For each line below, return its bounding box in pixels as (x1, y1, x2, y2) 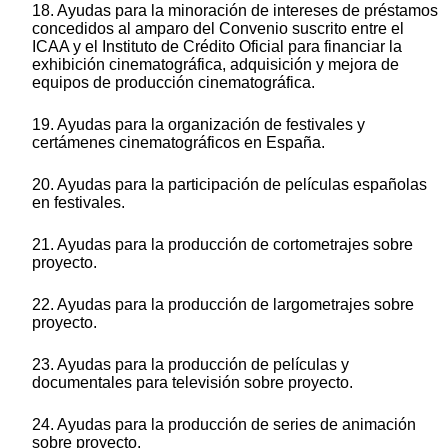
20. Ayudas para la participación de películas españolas (32, 176, 427, 194)
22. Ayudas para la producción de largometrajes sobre (32, 296, 414, 314)
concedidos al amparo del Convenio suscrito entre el (32, 20, 404, 38)
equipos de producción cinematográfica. (32, 74, 315, 92)
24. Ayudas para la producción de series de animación (32, 416, 416, 434)
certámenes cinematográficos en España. (32, 134, 325, 152)
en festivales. (32, 194, 125, 212)
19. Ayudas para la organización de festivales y (32, 116, 365, 134)
